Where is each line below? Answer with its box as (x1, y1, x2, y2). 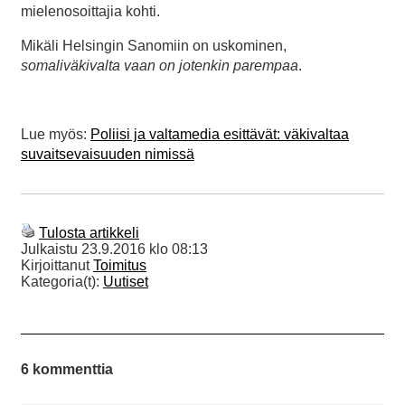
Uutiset (103, 273, 148, 289)
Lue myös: (21, 126, 90, 142)
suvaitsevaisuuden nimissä (21, 146, 194, 162)
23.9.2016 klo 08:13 (81, 240, 208, 257)
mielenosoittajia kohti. (21, 3, 160, 19)
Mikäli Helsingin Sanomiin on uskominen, (21, 37, 287, 53)
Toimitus (93, 257, 146, 273)
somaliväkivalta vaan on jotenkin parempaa (21, 57, 298, 73)
